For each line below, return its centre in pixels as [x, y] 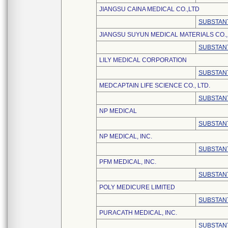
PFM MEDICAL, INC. [128, 162]
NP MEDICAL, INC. [126, 136]
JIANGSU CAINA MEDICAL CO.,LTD [149, 9]
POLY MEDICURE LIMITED [137, 187]
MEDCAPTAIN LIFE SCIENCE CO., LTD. [155, 85]
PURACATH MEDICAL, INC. [138, 213]
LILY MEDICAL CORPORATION [143, 60]
